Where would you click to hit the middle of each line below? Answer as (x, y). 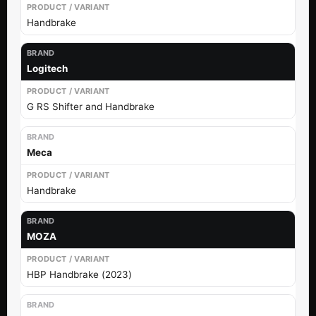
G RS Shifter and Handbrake (91, 106)
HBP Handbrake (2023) (79, 274)
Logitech (47, 68)
